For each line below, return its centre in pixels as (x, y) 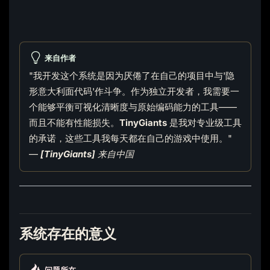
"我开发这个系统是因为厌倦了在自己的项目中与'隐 (131, 76)
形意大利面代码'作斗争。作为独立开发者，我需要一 (134, 92)
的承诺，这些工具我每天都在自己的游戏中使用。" (130, 139)
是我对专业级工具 (204, 123)
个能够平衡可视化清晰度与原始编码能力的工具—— (133, 107)
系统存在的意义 (67, 234)
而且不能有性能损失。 (74, 123)
